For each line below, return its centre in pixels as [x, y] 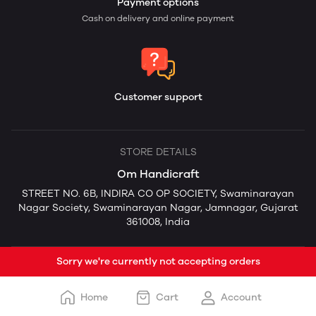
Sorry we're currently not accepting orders [158, 261]
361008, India [158, 222]
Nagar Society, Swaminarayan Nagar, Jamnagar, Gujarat [158, 208]
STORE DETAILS [158, 152]
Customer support [158, 97]
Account [241, 297]
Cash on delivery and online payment [158, 18]
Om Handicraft [158, 174]
